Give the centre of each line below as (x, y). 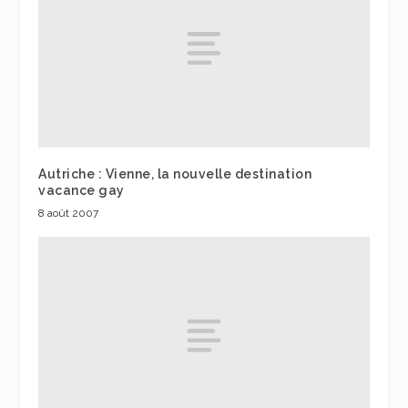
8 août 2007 (69, 213)
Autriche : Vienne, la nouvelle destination (175, 173)
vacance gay (82, 190)
